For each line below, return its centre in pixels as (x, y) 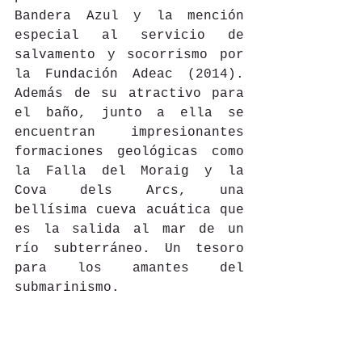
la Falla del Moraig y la (129, 171)
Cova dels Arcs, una (129, 190)
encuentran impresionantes (129, 132)
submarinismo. (67, 287)
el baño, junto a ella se (129, 113)
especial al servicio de (129, 35)
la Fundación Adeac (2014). (129, 74)
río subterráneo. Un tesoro (129, 248)
